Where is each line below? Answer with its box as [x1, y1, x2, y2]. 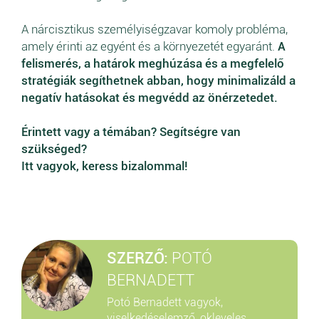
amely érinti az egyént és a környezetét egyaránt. [21, 38, 278, 53]
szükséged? [21, 141, 87, 156]
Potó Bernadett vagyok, [107, 295, 223, 309]
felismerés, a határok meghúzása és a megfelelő [21, 56, 284, 70]
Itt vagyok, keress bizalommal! [21, 158, 188, 173]
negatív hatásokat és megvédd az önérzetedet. [21, 90, 278, 105]
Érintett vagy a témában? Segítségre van [21, 124, 241, 139]
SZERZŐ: [107, 249, 168, 267]
